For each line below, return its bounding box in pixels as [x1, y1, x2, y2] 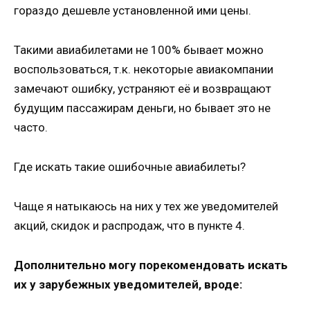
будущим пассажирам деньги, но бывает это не [14, 101, 271, 116]
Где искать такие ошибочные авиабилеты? [14, 160, 246, 174]
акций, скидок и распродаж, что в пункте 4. [14, 219, 245, 233]
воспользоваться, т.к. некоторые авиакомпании [14, 62, 273, 77]
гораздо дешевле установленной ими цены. [14, 3, 251, 18]
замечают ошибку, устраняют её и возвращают [14, 82, 271, 96]
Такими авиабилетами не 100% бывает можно [14, 43, 264, 57]
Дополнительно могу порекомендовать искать [14, 257, 288, 272]
